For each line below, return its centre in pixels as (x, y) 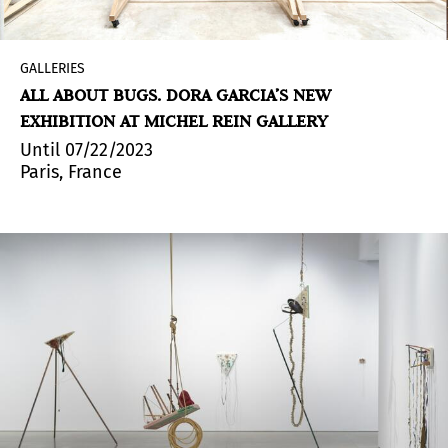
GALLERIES (52, 69)
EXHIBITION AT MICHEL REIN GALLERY (174, 121)
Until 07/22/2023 (86, 150)
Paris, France (71, 172)
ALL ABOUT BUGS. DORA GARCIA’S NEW (175, 95)
